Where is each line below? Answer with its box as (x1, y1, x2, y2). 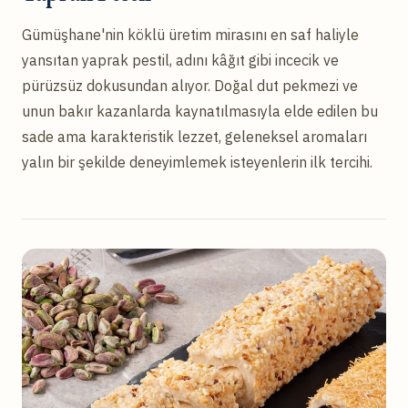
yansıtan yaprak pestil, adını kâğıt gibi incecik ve (22, 50, 339, 69)
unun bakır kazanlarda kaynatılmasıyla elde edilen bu (22, 101, 378, 120)
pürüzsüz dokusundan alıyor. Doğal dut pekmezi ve (22, 76, 358, 95)
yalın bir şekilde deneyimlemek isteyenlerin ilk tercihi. (22, 152, 372, 171)
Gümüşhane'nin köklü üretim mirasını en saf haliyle (22, 25, 359, 44)
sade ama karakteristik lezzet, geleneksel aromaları (22, 127, 367, 146)
